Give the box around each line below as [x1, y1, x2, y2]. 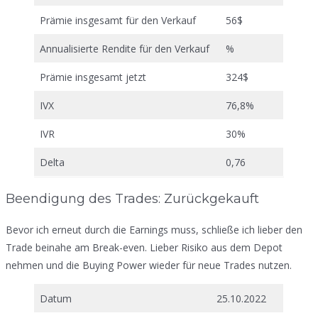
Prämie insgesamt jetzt [40, 70, 146, 84]
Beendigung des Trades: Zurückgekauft [6, 191, 259, 207]
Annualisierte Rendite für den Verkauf [40, 41, 209, 55]
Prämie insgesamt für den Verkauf [40, 13, 196, 27]
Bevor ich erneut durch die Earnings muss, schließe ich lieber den [6, 223, 302, 237]
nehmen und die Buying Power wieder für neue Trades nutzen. [6, 258, 292, 273]
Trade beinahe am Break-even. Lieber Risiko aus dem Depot [6, 241, 283, 255]
